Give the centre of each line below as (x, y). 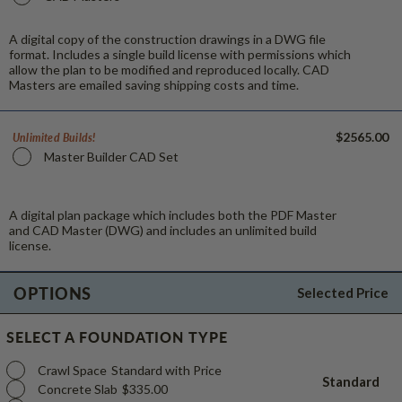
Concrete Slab (78, 389)
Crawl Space (72, 370)
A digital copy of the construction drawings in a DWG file (167, 39)
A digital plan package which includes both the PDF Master (173, 214)
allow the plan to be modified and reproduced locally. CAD (169, 69)
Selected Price (343, 292)
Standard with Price (166, 370)
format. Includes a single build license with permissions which (180, 54)
